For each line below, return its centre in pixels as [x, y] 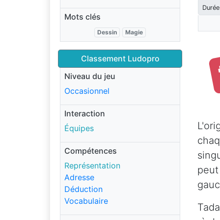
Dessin [107, 32]
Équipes [79, 128]
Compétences [91, 151]
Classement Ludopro [120, 58]
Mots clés [82, 16]
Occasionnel [87, 91]
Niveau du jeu [90, 76]
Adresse [79, 177]
